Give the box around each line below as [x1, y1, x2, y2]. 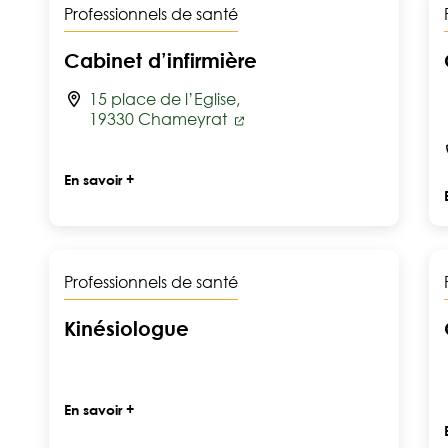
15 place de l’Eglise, [89, 89, 240, 109]
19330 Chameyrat [89, 109, 231, 129]
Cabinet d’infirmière [64, 48, 257, 72]
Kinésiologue [64, 316, 189, 340]
